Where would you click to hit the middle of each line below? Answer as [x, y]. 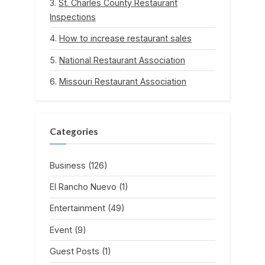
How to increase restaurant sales [125, 38]
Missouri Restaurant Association [123, 81]
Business [68, 165]
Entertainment [77, 208]
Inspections [73, 17]
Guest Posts [75, 251]
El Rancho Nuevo [83, 187]
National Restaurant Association [122, 60]
